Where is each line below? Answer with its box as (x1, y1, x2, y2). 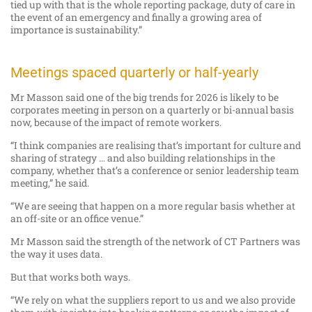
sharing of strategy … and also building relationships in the (10, 151, 275, 165)
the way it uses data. (10, 247, 102, 261)
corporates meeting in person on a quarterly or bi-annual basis (10, 103, 294, 117)
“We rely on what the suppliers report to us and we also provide (10, 293, 295, 307)
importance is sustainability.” (10, 23, 142, 37)
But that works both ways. (10, 270, 130, 284)
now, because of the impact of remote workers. (10, 116, 221, 130)
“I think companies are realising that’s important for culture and (10, 139, 301, 153)
